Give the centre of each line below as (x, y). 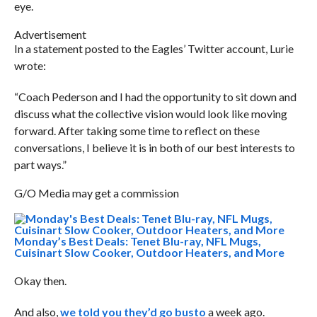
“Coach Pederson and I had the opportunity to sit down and (155, 97)
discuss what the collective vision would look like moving (150, 114)
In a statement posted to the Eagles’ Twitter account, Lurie (154, 48)
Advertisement (50, 34)
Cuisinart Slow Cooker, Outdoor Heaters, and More (149, 252)
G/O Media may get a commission (96, 193)
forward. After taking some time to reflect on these (137, 131)
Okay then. (40, 281)
